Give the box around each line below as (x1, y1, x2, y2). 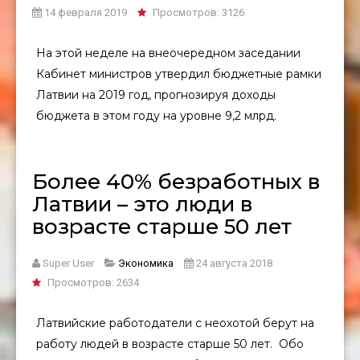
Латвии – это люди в (32, 190, 252, 217)
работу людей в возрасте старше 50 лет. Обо (36, 336, 304, 351)
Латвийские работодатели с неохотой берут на (36, 315, 314, 330)
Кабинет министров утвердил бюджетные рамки (36, 66, 321, 81)
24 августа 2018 (196, 256, 272, 269)
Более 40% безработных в (32, 168, 320, 194)
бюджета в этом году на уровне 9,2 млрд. (36, 108, 276, 123)
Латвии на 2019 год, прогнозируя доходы (36, 87, 276, 102)
